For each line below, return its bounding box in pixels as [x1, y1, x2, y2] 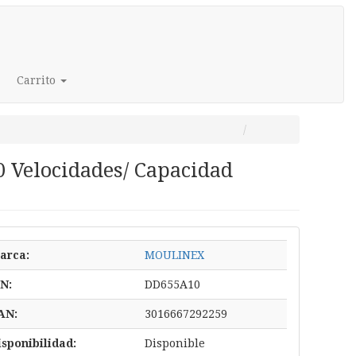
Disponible [144, 337, 205, 350]
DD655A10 [144, 278, 200, 291]
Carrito [14, 74, 59, 87]
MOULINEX [144, 249, 204, 261]
